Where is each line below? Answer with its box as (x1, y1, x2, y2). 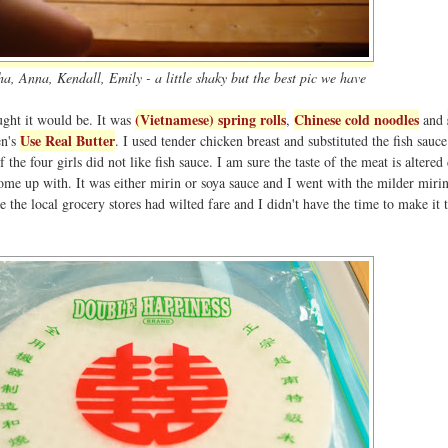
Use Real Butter (20, 129, 115, 151)
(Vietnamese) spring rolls (135, 108, 286, 130)
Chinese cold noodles (294, 108, 419, 130)
